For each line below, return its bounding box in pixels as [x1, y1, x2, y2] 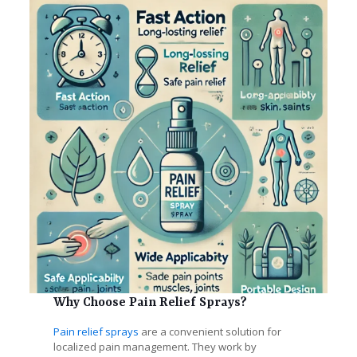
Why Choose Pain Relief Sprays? [53, 296, 247, 311]
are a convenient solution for [138, 324, 281, 339]
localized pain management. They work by [53, 339, 257, 355]
